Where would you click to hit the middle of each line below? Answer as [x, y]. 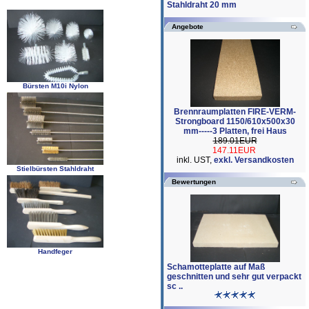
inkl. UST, [195, 160]
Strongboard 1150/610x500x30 [235, 121]
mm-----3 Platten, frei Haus [235, 131]
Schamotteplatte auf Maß [216, 267]
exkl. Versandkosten [253, 160]
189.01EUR [235, 140]
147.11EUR [234, 150]
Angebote [188, 27]
